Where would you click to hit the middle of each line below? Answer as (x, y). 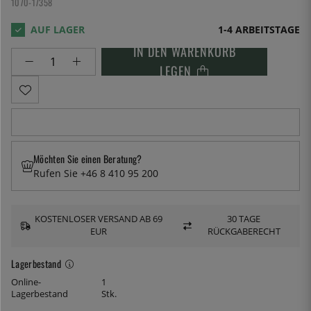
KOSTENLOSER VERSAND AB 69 (99, 219)
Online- (26, 282)
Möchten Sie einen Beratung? (88, 159)
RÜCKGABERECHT (244, 232)
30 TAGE (244, 219)
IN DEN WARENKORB (184, 52)
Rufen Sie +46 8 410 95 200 (96, 174)
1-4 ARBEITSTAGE (259, 30)
